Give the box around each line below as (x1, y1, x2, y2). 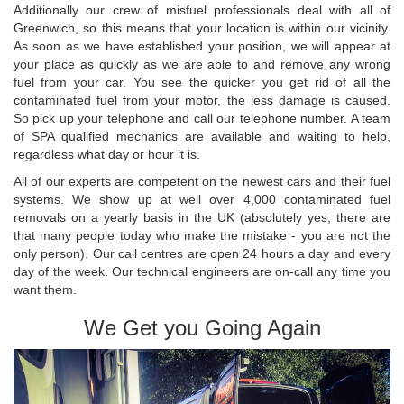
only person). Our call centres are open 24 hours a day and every (14, 245, 390, 261)
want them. (14, 281, 77, 297)
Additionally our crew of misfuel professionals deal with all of (14, 2, 390, 17)
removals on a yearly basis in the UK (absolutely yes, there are (14, 209, 390, 225)
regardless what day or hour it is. (14, 146, 200, 161)
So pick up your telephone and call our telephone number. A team (14, 110, 390, 125)
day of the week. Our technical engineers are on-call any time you (14, 263, 390, 279)
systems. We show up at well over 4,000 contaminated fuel (14, 191, 390, 207)
